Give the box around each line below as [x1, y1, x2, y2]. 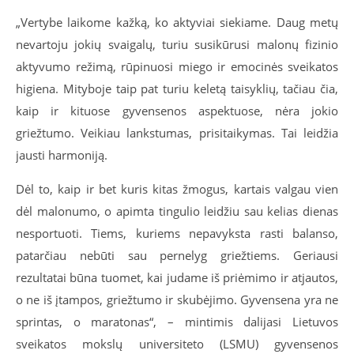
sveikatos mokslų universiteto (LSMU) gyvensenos [16, 336, 338, 352]
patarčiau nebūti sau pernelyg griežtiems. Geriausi [16, 247, 338, 263]
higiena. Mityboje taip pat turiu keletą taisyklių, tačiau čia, [16, 81, 338, 96]
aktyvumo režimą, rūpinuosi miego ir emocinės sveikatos [16, 58, 338, 74]
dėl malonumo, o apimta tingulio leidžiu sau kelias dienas [16, 203, 338, 219]
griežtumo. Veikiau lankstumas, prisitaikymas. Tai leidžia [16, 125, 338, 141]
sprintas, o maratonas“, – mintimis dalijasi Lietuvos [16, 314, 338, 330]
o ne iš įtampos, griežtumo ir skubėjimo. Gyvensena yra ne [16, 292, 338, 307]
